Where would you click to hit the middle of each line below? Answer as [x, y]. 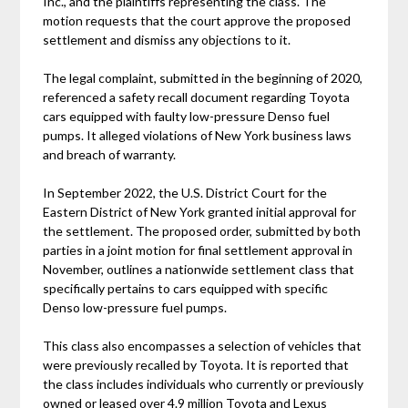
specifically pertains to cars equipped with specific [186, 288]
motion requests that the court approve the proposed [197, 20]
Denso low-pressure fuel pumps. [135, 307]
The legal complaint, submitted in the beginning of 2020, [203, 77]
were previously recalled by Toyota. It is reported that [196, 364]
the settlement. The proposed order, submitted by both [202, 230]
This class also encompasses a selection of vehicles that [203, 345]
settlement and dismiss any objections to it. [167, 39]
